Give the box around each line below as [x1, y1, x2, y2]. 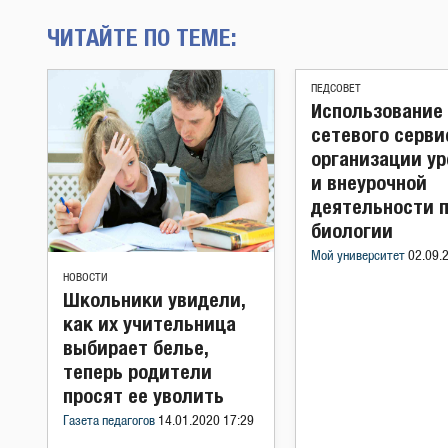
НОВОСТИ [63, 271, 108, 283]
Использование [311, 98, 443, 122]
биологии [311, 218, 393, 242]
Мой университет [311, 249, 408, 263]
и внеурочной [311, 170, 427, 194]
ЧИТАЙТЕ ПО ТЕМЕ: [47, 22, 237, 51]
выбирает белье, [63, 335, 208, 359]
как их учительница [63, 311, 236, 335]
